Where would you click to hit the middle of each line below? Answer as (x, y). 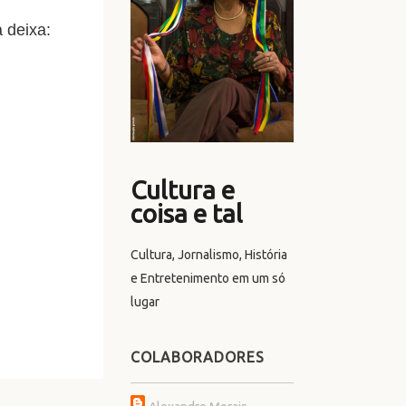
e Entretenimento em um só (208, 278)
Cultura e (183, 189)
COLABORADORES (198, 357)
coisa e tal (187, 213)
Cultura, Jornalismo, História (209, 254)
